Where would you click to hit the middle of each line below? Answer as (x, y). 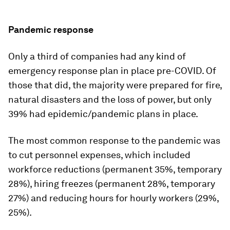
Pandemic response (51, 29)
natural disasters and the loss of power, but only (110, 99)
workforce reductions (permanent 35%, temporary (115, 169)
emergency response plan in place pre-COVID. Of (112, 70)
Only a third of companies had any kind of (97, 56)
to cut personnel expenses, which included (99, 155)
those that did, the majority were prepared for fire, (115, 85)
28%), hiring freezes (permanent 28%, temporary (112, 183)
